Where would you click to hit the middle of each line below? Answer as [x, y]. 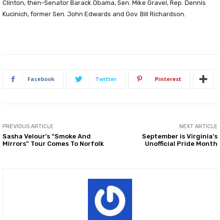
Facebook [41, 79]
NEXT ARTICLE [198, 126]
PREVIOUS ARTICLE [28, 126]
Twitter [106, 79]
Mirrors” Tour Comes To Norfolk [53, 144]
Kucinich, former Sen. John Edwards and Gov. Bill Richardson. [94, 14]
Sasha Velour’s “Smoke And [47, 136]
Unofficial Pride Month [181, 144]
